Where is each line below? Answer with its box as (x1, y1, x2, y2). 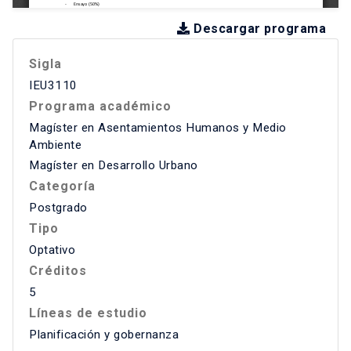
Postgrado (29, 201, 88, 215)
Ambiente (29, 138, 81, 153)
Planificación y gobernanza (29, 327, 179, 342)
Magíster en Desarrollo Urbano (29, 158, 198, 173)
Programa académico (29, 99, 172, 114)
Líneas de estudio (29, 306, 147, 321)
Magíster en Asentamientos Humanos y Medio (29, 121, 287, 136)
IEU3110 (29, 78, 78, 93)
